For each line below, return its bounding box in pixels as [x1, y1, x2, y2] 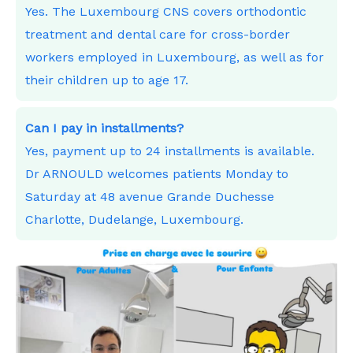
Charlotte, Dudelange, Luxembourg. [25, 212, 243, 228]
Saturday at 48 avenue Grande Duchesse [25, 189, 274, 205]
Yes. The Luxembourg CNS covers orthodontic [25, 4, 307, 20]
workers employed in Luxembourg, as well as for [25, 50, 324, 65]
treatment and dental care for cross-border [25, 27, 290, 43]
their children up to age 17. [25, 72, 188, 88]
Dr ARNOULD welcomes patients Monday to [25, 166, 288, 182]
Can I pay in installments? [25, 121, 184, 136]
